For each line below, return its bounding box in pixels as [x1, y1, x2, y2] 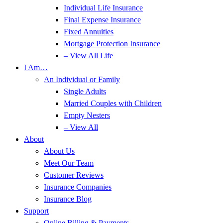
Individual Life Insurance [64, 3, 143, 12]
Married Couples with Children [64, 99, 162, 108]
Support [24, 207, 49, 215]
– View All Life [64, 51, 113, 60]
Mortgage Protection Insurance [64, 39, 160, 48]
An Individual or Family [44, 75, 120, 84]
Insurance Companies [44, 183, 111, 191]
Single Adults [64, 87, 106, 96]
